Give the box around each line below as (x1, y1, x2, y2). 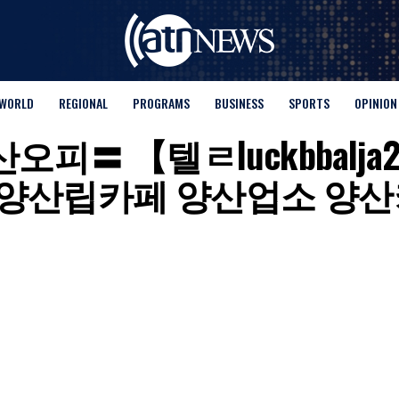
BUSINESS (214, 94, 264, 112)
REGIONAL (58, 94, 108, 112)
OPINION (354, 94, 397, 112)
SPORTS (288, 94, 330, 112)
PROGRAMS (132, 94, 190, 112)
